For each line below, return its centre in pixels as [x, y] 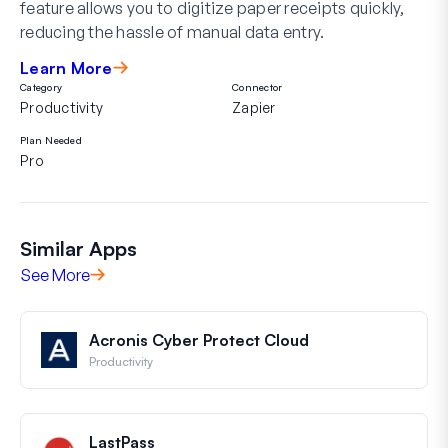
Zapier [254, 107]
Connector [257, 86]
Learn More [66, 67]
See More [55, 274]
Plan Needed [51, 139]
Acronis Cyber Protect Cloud [199, 339]
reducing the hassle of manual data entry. [172, 31]
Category [41, 86]
